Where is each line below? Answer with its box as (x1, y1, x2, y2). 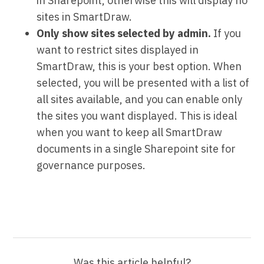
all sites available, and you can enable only (37, 92, 243, 106)
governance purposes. (37, 158, 146, 172)
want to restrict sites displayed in (37, 42, 199, 57)
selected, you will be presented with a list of (37, 75, 250, 90)
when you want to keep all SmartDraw (37, 125, 223, 139)
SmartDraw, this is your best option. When (37, 59, 242, 73)
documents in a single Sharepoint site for (37, 141, 236, 156)
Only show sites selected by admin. (37, 26, 212, 40)
